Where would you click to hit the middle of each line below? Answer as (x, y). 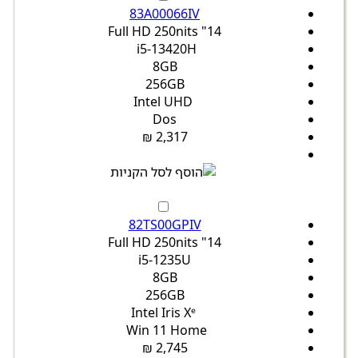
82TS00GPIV (165, 225)
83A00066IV (165, 14)
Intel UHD (163, 102)
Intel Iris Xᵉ (163, 313)
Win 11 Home (166, 330)
